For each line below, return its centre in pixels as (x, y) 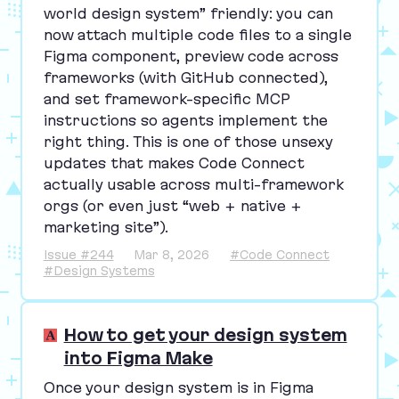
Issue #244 (78, 254)
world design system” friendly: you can (188, 13)
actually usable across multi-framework (193, 184)
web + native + (245, 205)
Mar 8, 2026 (172, 254)
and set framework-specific (149, 98)
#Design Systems (99, 270)
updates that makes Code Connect (174, 163)
